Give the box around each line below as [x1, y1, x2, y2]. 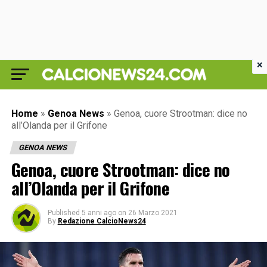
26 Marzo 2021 [128, 209, 178, 217]
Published [47, 209, 80, 217]
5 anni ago [81, 209, 116, 217]
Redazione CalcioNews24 [57, 217, 146, 225]
